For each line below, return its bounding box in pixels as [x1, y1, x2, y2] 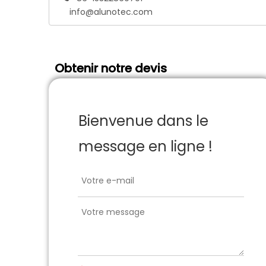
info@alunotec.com [69, 6, 153, 18]
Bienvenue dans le [78, 111, 208, 131]
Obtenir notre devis [55, 60, 167, 77]
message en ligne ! [78, 137, 213, 156]
